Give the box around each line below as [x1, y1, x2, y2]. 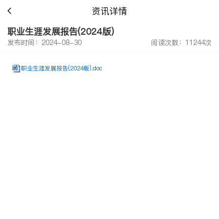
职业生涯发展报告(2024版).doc [21, 64, 102, 72]
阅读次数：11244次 [151, 38, 212, 47]
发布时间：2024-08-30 [7, 38, 82, 47]
